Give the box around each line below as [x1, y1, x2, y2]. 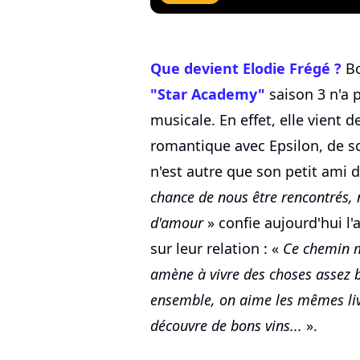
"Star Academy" [150, 84, 265, 104]
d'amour [150, 213, 203, 233]
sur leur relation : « [150, 239, 283, 259]
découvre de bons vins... [150, 316, 302, 336]
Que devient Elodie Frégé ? [150, 59, 342, 79]
